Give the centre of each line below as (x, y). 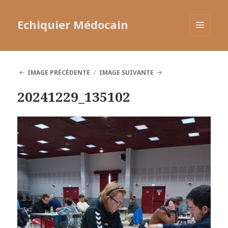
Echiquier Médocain (73, 25)
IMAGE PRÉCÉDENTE (59, 73)
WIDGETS (204, 57)
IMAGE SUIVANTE (127, 73)
